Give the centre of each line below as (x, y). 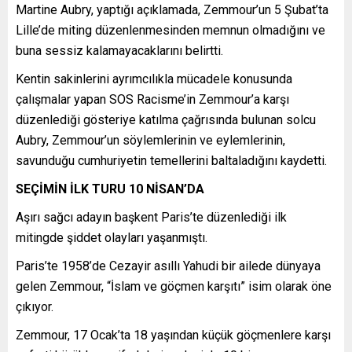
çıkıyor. (35, 306)
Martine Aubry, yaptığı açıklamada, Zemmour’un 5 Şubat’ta (172, 9)
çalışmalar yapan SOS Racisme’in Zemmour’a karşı (152, 99)
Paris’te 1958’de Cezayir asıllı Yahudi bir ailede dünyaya (168, 266)
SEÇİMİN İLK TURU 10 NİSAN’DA (110, 189)
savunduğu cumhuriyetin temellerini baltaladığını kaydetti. (171, 160)
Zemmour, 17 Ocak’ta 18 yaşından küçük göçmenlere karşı (173, 335)
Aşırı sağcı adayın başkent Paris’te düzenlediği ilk (151, 217)
